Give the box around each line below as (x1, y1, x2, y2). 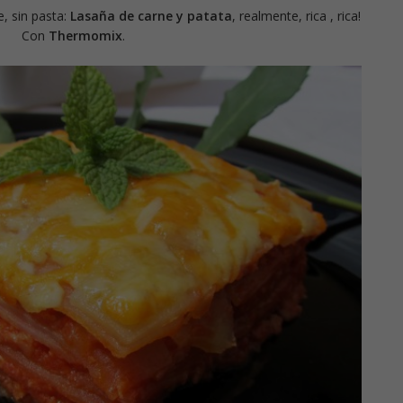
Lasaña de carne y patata (69, 7, 232, 24)
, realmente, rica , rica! (231, 7, 361, 24)
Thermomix (49, 27, 122, 44)
